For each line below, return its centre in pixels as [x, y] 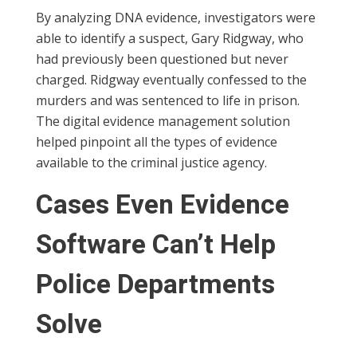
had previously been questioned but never [162, 59]
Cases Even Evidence [163, 206]
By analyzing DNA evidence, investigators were [176, 18]
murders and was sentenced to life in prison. [168, 101]
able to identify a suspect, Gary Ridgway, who [170, 39]
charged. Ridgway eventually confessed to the [171, 80]
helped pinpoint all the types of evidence [157, 142]
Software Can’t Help [156, 245]
